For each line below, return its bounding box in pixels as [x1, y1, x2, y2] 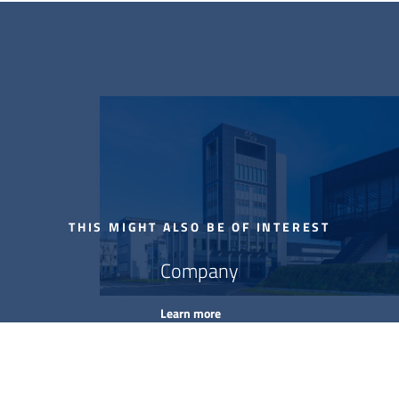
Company [160, 256, 239, 287]
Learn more [159, 304, 221, 323]
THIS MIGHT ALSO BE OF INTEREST [68, 217, 331, 237]
